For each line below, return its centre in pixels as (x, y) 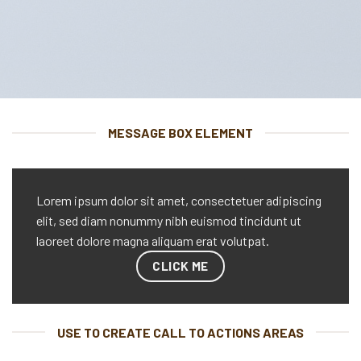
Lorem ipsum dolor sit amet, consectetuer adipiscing (179, 200)
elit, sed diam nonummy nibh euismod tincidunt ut (169, 220)
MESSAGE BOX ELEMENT (180, 133)
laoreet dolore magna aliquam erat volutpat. (153, 241)
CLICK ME (180, 266)
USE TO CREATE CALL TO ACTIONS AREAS (180, 332)
